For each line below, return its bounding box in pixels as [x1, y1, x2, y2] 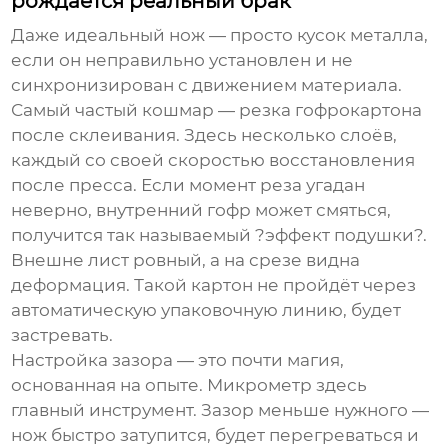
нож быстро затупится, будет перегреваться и [11, 425, 420, 446]
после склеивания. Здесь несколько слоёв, [11, 125, 398, 146]
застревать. [11, 325, 114, 346]
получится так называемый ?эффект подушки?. [11, 225, 428, 246]
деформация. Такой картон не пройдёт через [11, 275, 417, 296]
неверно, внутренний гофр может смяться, [11, 200, 392, 221]
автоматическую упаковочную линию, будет [11, 300, 402, 321]
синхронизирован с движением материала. [11, 75, 403, 96]
